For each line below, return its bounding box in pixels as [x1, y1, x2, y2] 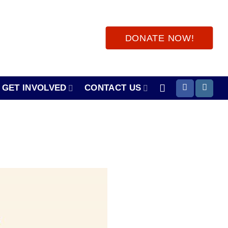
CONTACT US [84, 83, 141, 93]
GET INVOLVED [2, 83, 67, 93]
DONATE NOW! [125, 33, 194, 44]
